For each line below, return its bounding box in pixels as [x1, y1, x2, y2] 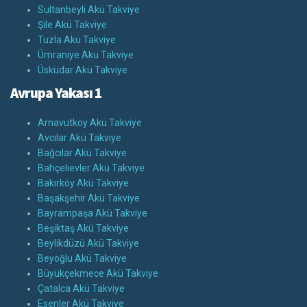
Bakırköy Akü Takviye [38, 177, 129, 189]
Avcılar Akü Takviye [38, 132, 121, 144]
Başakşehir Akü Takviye [38, 193, 140, 204]
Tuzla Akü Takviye [38, 34, 116, 46]
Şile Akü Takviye [38, 19, 107, 31]
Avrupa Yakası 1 [10, 84, 102, 103]
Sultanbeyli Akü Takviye [38, 4, 140, 16]
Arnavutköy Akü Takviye [38, 117, 142, 129]
